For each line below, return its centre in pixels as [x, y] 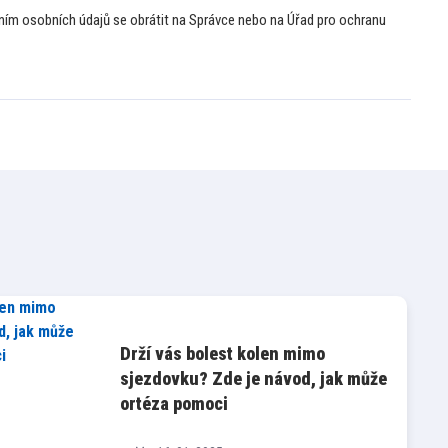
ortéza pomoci [173, 403]
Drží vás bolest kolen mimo [222, 353]
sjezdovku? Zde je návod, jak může [253, 378]
